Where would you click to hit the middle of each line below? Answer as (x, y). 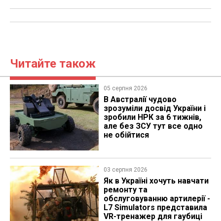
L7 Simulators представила (155, 207)
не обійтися (126, 135)
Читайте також (53, 64)
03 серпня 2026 (125, 169)
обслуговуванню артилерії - (157, 198)
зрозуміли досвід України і (154, 109)
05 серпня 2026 (125, 89)
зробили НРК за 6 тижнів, (152, 117)
